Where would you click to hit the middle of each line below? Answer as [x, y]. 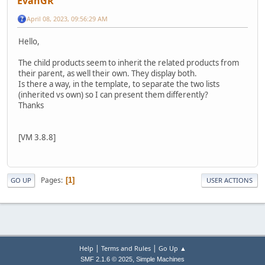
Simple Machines [160, 259]
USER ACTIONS [230, 180]
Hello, [29, 41]
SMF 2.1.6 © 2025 [106, 259]
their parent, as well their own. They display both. [108, 73]
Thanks [31, 105]
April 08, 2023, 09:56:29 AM [67, 18]
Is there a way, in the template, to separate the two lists [119, 84]
